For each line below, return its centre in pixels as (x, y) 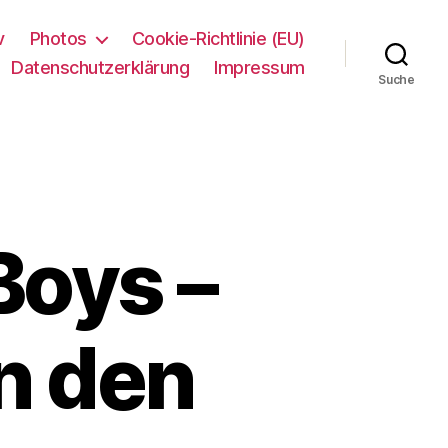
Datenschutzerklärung (100, 67)
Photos (58, 38)
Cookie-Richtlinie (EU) (218, 38)
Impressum (259, 67)
